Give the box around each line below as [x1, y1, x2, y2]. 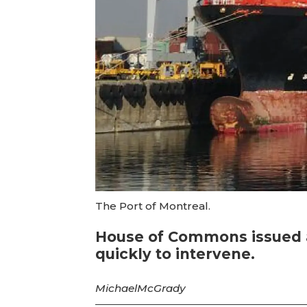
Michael [95, 282, 138, 295]
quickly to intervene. [95, 245, 256, 263]
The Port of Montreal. [95, 199, 211, 212]
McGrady [137, 282, 186, 295]
